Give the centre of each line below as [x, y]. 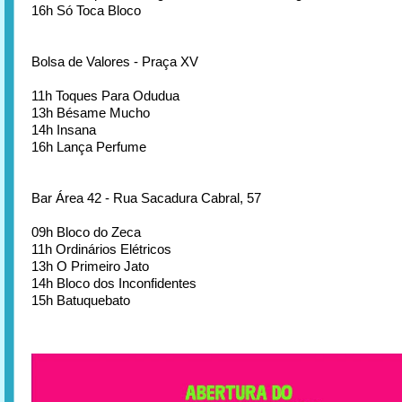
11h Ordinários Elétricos [101, 249]
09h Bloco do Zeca [86, 232]
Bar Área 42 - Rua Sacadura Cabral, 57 [146, 197]
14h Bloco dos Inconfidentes [114, 283]
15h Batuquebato [81, 300]
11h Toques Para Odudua [105, 95]
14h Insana [64, 129]
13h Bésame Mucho [91, 112]
